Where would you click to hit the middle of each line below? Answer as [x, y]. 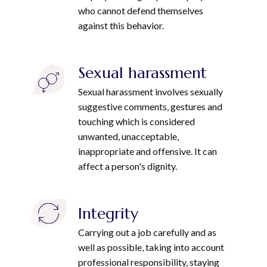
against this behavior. [121, 25]
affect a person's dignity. [128, 166]
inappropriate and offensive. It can [148, 151]
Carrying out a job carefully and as [148, 232]
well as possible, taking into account [151, 247]
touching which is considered [137, 121]
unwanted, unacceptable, [129, 136]
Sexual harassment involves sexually [151, 91]
